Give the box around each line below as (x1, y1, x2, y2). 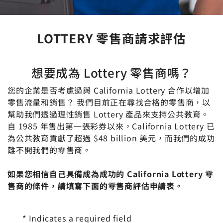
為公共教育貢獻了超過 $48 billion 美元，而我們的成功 (7, 131, 215, 144)
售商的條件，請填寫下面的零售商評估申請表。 (7, 179, 183, 192)
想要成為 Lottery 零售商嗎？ (31, 63, 192, 81)
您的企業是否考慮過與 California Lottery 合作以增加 (7, 84, 210, 96)
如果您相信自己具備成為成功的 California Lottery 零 (7, 167, 214, 180)
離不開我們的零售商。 (7, 143, 92, 156)
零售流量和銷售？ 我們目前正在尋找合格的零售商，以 (7, 96, 211, 108)
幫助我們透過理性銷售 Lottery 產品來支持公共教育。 (7, 108, 210, 120)
